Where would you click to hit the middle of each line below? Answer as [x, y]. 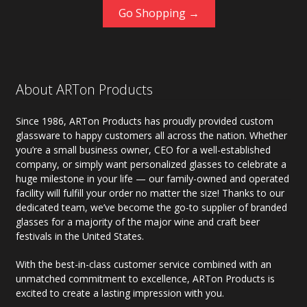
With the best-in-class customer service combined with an [143, 264]
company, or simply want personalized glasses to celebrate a [151, 164]
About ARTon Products [84, 89]
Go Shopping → [159, 13]
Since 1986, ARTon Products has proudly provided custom [144, 121]
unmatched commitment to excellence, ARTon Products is [145, 278]
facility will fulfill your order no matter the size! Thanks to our [150, 193]
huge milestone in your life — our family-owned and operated [152, 178]
